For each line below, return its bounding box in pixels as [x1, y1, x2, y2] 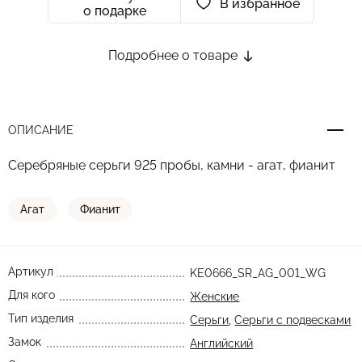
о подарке [82, 3, 146, 19]
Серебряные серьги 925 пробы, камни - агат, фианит [8, 158, 335, 173]
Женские [190, 290, 240, 303]
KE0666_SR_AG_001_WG [190, 267, 326, 280]
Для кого [8, 288, 55, 301]
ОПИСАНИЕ [8, 124, 74, 137]
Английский [190, 337, 254, 350]
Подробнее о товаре [108, 48, 241, 63]
